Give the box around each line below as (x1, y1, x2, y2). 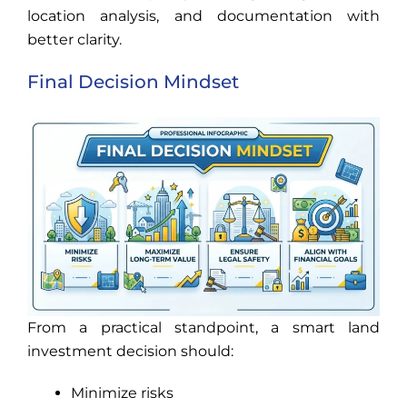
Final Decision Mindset (27, 71, 239, 94)
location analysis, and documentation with (27, 7, 380, 25)
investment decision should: (27, 342, 233, 360)
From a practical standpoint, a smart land (27, 318, 380, 336)
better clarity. (27, 31, 122, 49)
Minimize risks (71, 383, 174, 402)
